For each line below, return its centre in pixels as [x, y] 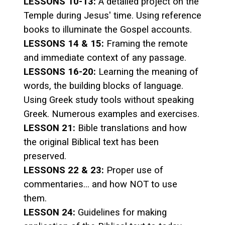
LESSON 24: [49, 212]
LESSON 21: [49, 128]
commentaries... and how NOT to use [100, 184]
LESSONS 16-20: [60, 72]
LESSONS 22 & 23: [64, 170]
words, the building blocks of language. [103, 86]
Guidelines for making [121, 212]
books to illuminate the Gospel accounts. [108, 29]
